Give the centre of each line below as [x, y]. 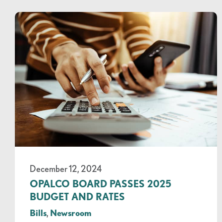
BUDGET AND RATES [77, 197]
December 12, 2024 [66, 169]
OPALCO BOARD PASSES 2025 [101, 184]
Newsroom [71, 213]
